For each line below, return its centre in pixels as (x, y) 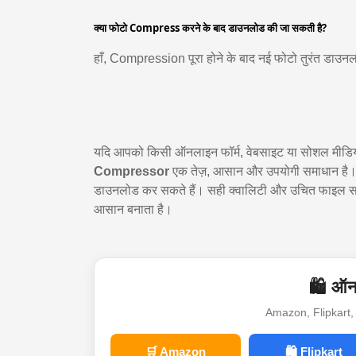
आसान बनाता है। (133, 209)
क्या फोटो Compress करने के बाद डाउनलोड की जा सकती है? (210, 28)
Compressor (132, 171)
